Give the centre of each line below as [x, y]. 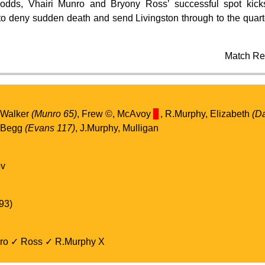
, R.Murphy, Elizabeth [206, 114]
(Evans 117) [50, 128]
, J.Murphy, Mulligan [117, 128]
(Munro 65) [54, 114]
